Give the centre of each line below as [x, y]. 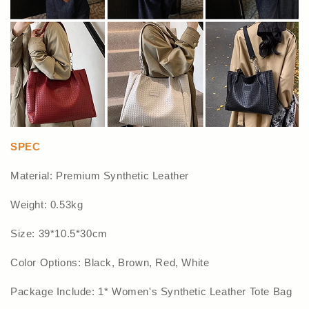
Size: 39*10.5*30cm [59, 233]
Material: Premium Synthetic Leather [100, 175]
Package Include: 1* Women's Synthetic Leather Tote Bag [151, 291]
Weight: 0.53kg [47, 204]
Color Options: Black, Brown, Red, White [110, 262]
